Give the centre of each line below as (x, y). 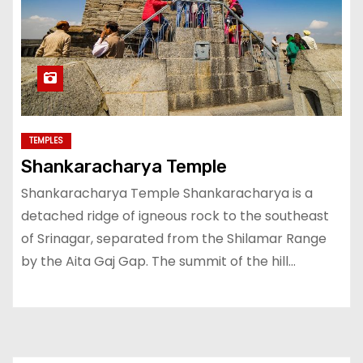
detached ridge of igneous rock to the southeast (175, 216)
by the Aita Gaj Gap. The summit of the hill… (158, 261)
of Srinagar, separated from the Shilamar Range (174, 238)
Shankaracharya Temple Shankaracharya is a (167, 193)
